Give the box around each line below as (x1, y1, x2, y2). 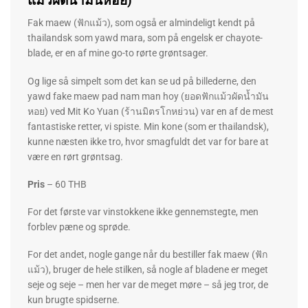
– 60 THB (45, 178, 87, 190)
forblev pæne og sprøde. (27, 221, 131, 232)
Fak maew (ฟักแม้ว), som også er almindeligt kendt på (27, 17, 255, 29)
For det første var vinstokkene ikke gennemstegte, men (27, 206, 258, 217)
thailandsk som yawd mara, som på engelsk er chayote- (27, 32, 263, 44)
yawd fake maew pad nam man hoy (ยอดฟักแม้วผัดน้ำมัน (27, 90, 269, 102)
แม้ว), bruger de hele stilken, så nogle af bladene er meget (27, 264, 268, 276)
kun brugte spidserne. (27, 294, 120, 306)
